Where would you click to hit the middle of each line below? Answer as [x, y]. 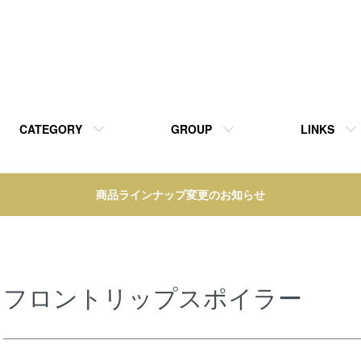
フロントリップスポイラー [153, 297]
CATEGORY [50, 129]
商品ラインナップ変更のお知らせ [180, 194]
